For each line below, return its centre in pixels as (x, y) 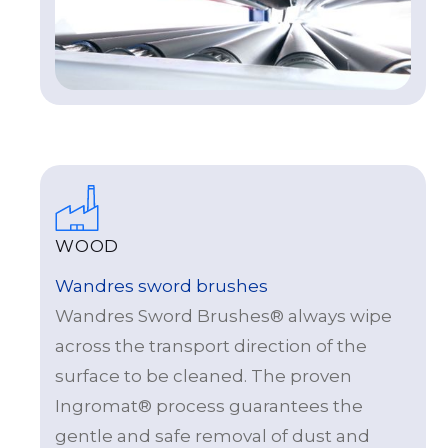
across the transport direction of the (211, 346)
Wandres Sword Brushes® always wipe (223, 316)
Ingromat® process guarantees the (209, 406)
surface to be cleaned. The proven (203, 376)
